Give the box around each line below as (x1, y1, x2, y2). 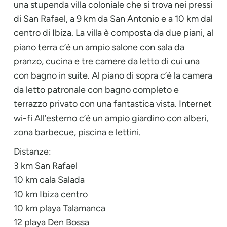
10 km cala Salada (14, 174, 85, 185)
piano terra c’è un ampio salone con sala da (14, 41, 184, 53)
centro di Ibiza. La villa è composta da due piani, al (14, 27, 213, 39)
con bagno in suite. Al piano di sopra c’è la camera (14, 69, 212, 81)
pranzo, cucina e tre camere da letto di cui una (14, 55, 200, 67)
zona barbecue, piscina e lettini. (14, 126, 141, 138)
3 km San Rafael (14, 160, 78, 171)
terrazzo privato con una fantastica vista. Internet (14, 98, 212, 109)
